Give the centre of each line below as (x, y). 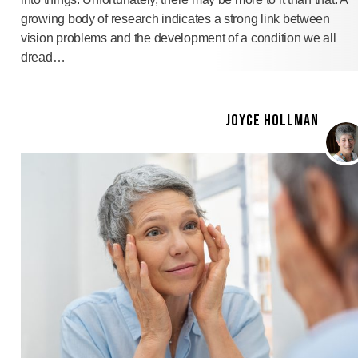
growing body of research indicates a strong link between (175, 18)
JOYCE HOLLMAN (272, 120)
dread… (43, 57)
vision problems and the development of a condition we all (179, 38)
